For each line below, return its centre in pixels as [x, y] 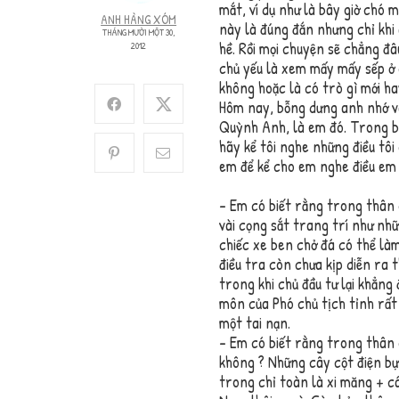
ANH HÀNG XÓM [139, 20]
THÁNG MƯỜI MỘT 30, [138, 33]
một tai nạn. [254, 323]
